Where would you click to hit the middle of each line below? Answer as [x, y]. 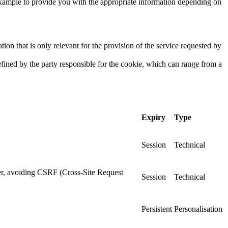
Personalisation [198, 209]
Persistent [157, 209]
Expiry [153, 117]
